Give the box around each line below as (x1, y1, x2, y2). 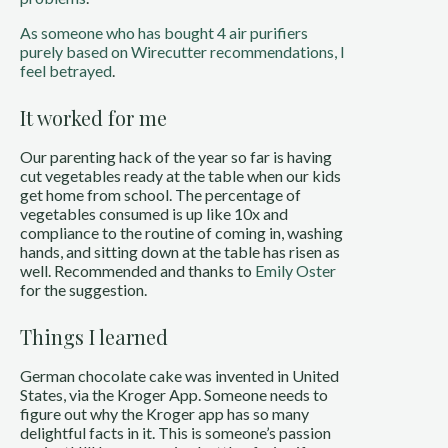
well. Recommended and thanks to (20, 261, 255, 280)
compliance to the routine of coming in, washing (20, 223, 343, 242)
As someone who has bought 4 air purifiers (20, 23, 308, 42)
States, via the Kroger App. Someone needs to (20, 385, 328, 404)
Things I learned (20, 323, 168, 350)
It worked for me (20, 104, 167, 131)
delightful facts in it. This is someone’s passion (20, 423, 331, 442)
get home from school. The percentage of (20, 185, 301, 204)
